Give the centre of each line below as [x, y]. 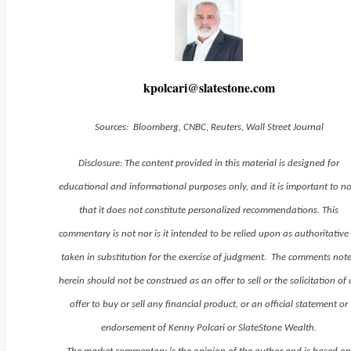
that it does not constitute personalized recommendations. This [209, 211]
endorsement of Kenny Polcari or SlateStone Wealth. [209, 328]
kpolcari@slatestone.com [209, 88]
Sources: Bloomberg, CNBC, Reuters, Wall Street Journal [209, 128]
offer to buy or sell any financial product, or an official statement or [209, 305]
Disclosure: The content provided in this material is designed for [209, 164]
